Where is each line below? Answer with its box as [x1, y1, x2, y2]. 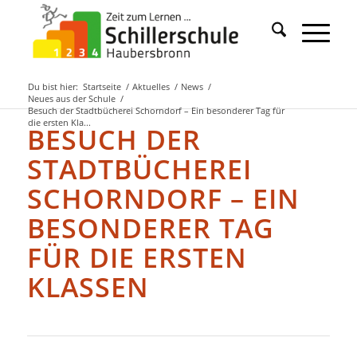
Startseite [82, 80, 121, 92]
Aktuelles [131, 80, 170, 92]
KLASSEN [26, 269, 149, 305]
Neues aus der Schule [27, 92, 116, 104]
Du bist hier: [27, 80, 78, 92]
